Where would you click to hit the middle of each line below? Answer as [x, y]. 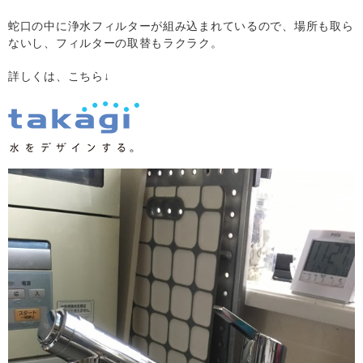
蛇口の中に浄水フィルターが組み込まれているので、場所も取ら [181, 26]
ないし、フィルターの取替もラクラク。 [115, 43]
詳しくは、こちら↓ [59, 76]
